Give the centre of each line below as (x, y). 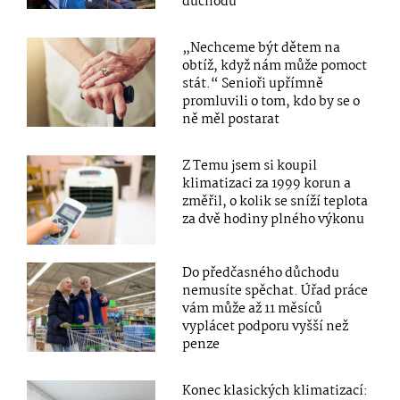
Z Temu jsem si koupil (250, 167)
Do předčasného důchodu (261, 274)
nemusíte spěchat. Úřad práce (275, 292)
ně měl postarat (231, 120)
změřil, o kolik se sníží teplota (275, 202)
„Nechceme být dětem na (262, 49)
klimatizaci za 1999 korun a (267, 184)
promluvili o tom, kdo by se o (271, 102)
